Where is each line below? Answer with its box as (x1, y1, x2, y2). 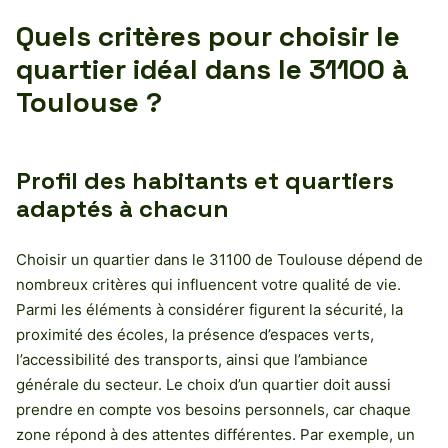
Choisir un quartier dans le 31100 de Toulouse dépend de (16, 249, 423, 269)
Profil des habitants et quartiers (16, 164, 394, 196)
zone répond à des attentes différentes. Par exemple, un (16, 424, 415, 444)
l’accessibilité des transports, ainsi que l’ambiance (16, 349, 368, 369)
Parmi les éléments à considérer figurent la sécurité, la (16, 299, 403, 319)
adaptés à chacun (16, 192, 229, 224)
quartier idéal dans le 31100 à (16, 50, 409, 87)
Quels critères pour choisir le (16, 17, 400, 54)
